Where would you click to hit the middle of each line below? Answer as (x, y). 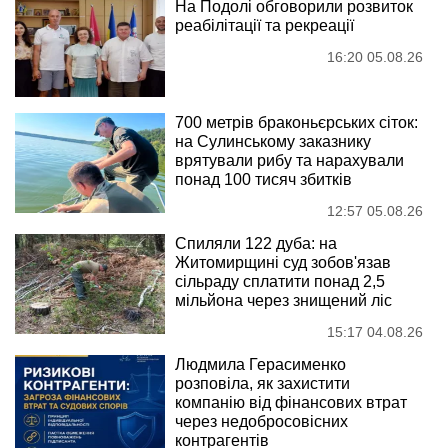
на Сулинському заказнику (273, 142)
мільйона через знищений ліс (283, 301)
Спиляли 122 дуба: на (256, 244)
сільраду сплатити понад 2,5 (280, 282)
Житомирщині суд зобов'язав (283, 263)
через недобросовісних (261, 422)
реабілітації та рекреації (264, 26)
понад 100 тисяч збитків (263, 180)
